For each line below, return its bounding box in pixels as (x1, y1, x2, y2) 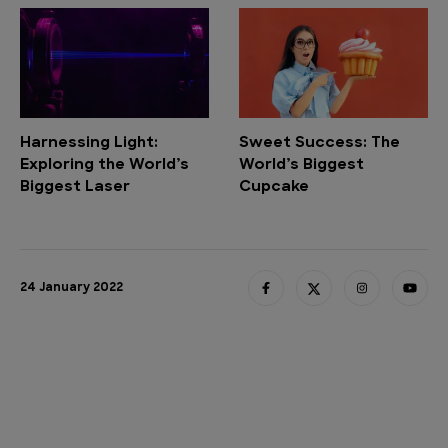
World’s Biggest (239, 158, 364, 174)
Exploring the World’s (20, 158, 189, 174)
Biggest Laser (20, 180, 130, 196)
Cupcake (239, 180, 309, 196)
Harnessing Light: (20, 136, 158, 152)
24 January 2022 (20, 282, 123, 295)
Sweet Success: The (239, 136, 400, 152)
